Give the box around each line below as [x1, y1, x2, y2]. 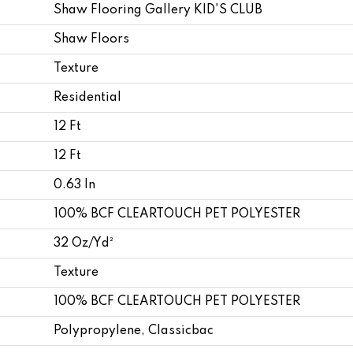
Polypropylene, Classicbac [54, 324, 214, 337]
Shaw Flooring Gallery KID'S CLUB [54, 3, 262, 17]
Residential [54, 91, 121, 104]
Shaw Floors [54, 32, 129, 46]
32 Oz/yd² [54, 236, 113, 250]
